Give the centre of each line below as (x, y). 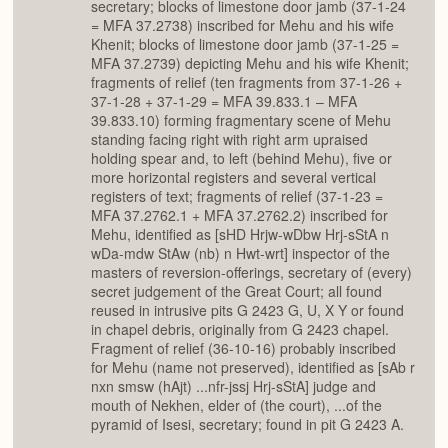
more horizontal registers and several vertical (233, 177)
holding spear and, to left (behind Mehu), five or (241, 158)
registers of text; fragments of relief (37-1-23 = (237, 196)
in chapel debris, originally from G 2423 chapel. (240, 329)
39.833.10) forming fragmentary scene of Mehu (241, 120)
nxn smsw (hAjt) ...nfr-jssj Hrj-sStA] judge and (233, 386)
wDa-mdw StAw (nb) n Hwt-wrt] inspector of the (240, 253)
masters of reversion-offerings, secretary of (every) (251, 272)
